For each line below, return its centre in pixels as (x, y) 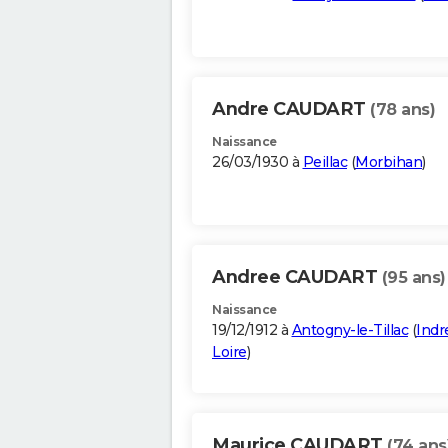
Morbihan (388, 162)
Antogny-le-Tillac (349, 330)
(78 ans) (402, 110)
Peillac (324, 162)
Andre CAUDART (291, 109)
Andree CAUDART (297, 277)
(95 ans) (413, 278)
